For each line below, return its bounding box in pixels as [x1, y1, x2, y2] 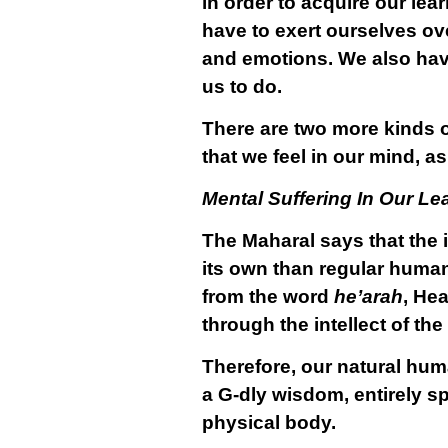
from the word [201, 286, 334, 307]
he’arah [333, 286, 403, 307]
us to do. [201, 76, 282, 97]
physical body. [201, 412, 336, 433]
